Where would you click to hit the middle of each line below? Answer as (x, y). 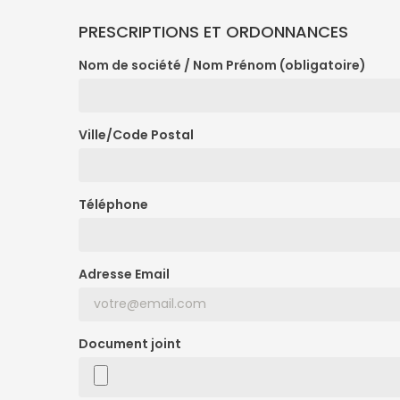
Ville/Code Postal (136, 134)
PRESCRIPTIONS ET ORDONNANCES (213, 31)
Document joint (130, 343)
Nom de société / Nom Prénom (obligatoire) (222, 65)
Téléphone (113, 204)
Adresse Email (124, 274)
